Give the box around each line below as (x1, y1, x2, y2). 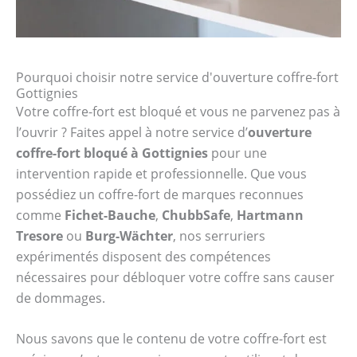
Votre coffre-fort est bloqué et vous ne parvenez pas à (16, 102, 340, 120)
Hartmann (237, 206, 304, 224)
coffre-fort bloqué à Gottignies (16, 143, 208, 162)
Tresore (16, 226, 63, 245)
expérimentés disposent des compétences (16, 247, 271, 265)
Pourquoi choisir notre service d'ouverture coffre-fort (16, 68, 339, 86)
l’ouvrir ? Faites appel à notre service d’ (16, 123, 248, 141)
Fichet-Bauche (65, 206, 155, 224)
